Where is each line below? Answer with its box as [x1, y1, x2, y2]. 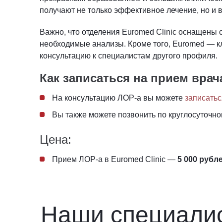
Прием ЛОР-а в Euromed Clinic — [52, 155, 175, 164]
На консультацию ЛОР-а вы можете [52, 93, 185, 102]
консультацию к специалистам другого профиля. [40, 51, 218, 60]
